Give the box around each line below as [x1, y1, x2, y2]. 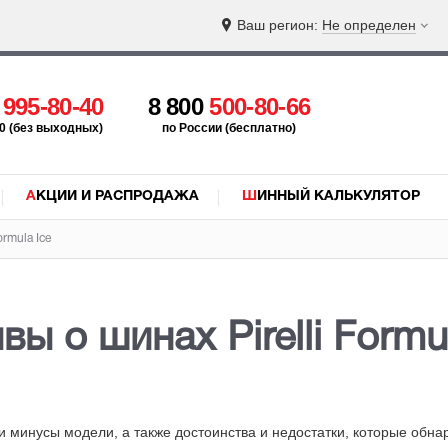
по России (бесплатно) [161, 121, 296, 135]
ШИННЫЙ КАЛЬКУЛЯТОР [257, 190, 420, 203]
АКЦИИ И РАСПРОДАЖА [36, 190, 199, 203]
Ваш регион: [237, 17, 322, 33]
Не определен [322, 17, 416, 33]
